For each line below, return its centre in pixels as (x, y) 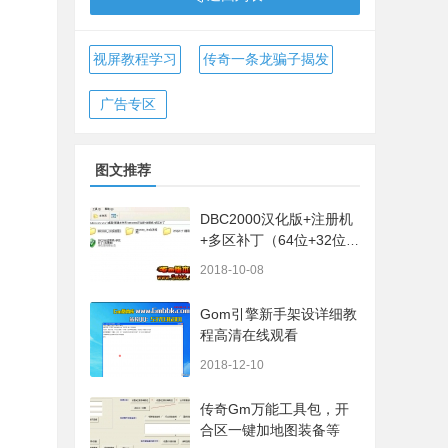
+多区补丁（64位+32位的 (280, 240)
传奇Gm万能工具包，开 (274, 409)
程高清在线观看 (249, 335)
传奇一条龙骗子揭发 (266, 59)
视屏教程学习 (135, 59)
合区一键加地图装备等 (270, 430)
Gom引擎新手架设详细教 (278, 314)
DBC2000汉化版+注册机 (276, 219)
